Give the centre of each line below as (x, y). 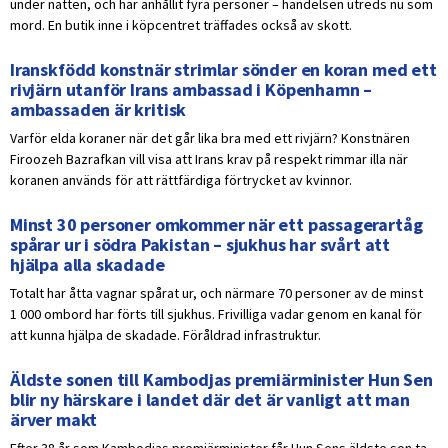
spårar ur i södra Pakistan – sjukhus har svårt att (200, 245)
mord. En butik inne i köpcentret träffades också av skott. (181, 25)
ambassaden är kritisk (98, 110)
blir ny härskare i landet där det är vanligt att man (210, 400)
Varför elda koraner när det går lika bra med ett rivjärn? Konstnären (210, 138)
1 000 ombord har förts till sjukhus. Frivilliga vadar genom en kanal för (216, 314)
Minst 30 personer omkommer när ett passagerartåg (216, 225)
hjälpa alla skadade (87, 265)
